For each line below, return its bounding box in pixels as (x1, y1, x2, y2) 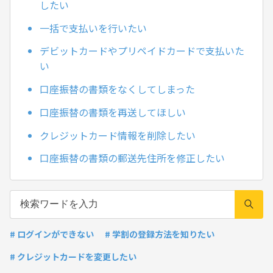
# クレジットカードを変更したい (10, 250, 136, 263)
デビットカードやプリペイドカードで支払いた (40, 43, 244, 58)
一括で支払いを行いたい (40, 20, 147, 35)
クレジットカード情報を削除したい (40, 127, 196, 143)
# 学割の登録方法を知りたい (105, 227, 214, 240)
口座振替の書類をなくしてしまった (40, 82, 195, 97)
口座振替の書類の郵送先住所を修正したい (40, 151, 225, 166)
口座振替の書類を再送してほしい (40, 104, 186, 119)
